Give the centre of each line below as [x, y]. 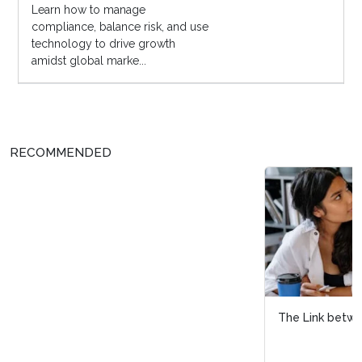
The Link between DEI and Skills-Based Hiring [179, 318]
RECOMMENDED [61, 153]
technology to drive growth [103, 44]
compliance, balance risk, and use [120, 27]
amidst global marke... [88, 61]
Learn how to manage [88, 10]
